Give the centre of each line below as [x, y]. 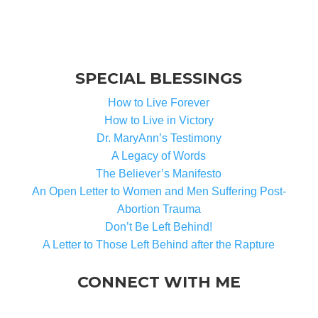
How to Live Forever [159, 103]
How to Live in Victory [159, 120]
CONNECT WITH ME [159, 282]
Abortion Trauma [159, 209]
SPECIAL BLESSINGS [159, 78]
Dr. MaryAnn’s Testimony [159, 138]
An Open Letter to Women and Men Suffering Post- [159, 191]
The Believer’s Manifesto [159, 174]
